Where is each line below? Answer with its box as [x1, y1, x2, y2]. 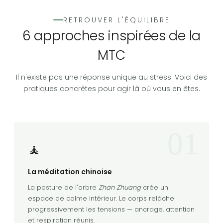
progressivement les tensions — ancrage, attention [28, 204, 195, 214]
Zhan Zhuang [99, 182, 141, 192]
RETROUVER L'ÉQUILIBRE [63, 14, 170, 25]
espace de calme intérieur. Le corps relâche [28, 193, 174, 203]
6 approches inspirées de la [22, 26, 201, 45]
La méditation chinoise [28, 166, 112, 177]
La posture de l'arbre [28, 182, 99, 192]
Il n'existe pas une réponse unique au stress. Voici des [16, 72, 207, 82]
